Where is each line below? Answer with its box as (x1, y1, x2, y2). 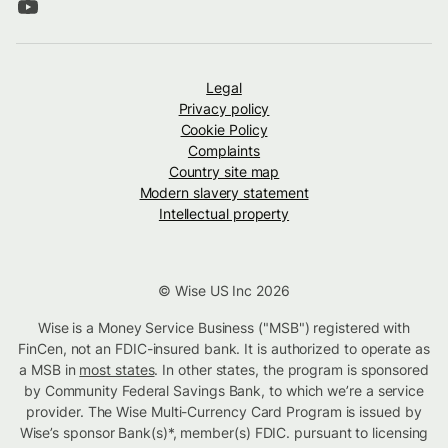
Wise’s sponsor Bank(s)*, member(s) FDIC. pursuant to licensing (19, 424, 429, 442)
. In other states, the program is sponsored (154, 361, 429, 379)
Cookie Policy (180, 121, 268, 139)
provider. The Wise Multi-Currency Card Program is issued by (26, 403, 422, 421)
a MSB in (19, 361, 80, 379)
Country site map (168, 163, 280, 181)
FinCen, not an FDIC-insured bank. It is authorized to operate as (18, 340, 430, 358)
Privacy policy (178, 100, 270, 118)
